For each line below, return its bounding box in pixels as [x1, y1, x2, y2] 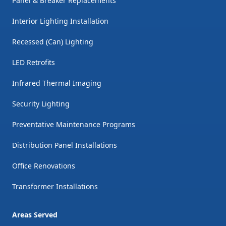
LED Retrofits [12, 58, 55, 68]
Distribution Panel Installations [12, 140, 117, 150]
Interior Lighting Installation [12, 16, 108, 26]
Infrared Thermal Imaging [12, 78, 101, 88]
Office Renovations [12, 161, 75, 171]
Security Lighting [12, 99, 70, 109]
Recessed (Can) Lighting [12, 37, 93, 47]
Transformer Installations [12, 182, 98, 192]
